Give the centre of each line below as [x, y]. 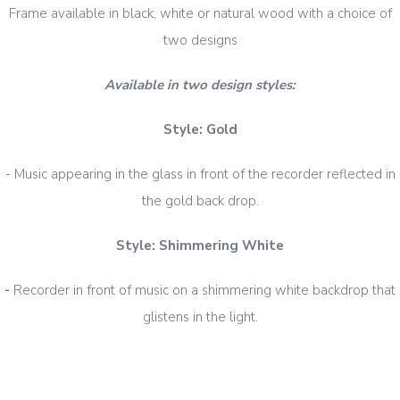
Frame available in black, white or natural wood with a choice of [200, 14]
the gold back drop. [200, 201]
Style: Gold [200, 130]
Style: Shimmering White [200, 246]
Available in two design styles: [200, 85]
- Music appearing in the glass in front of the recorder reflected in [200, 175]
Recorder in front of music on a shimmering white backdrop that [204, 291]
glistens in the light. [200, 317]
